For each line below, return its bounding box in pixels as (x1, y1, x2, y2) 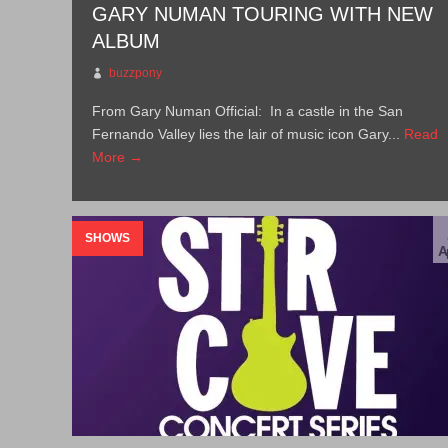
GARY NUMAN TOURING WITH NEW (92, 3, 434, 25)
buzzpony (109, 66, 163, 80)
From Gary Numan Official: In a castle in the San (92, 103, 404, 119)
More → (92, 149, 144, 165)
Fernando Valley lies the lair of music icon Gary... (92, 126, 405, 142)
